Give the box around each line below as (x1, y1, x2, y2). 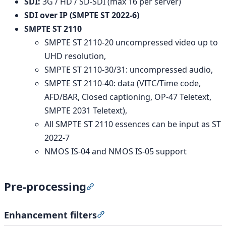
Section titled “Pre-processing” (94, 181, 210, 193)
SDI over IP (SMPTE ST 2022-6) (24, 9, 139, 21)
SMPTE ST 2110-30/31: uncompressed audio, (44, 64, 213, 75)
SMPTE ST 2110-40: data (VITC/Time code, (44, 77, 201, 89)
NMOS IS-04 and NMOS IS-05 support (44, 145, 187, 157)
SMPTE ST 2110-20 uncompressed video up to (44, 36, 218, 48)
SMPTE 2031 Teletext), (44, 104, 127, 116)
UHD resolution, (44, 50, 106, 62)
